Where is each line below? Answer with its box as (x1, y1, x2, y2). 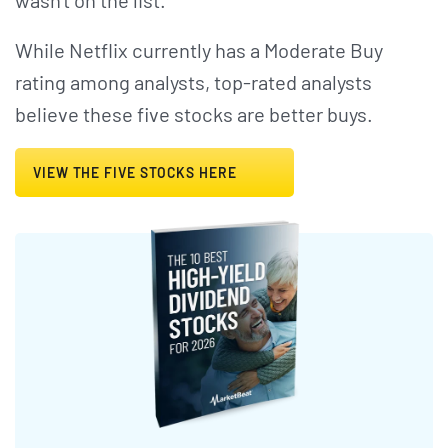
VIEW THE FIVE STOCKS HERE (33, 164, 241, 182)
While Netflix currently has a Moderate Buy (15, 38, 383, 63)
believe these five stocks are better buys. (15, 102, 373, 127)
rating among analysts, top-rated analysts (15, 70, 372, 95)
